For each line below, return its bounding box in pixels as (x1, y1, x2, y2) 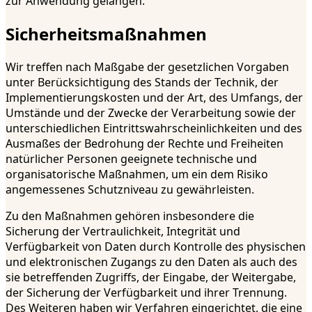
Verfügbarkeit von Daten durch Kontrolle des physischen (6, 239, 306, 255)
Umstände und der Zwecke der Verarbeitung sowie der (6, 105, 296, 121)
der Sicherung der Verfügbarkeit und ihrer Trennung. (6, 285, 287, 301)
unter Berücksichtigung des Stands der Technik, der (6, 75, 279, 91)
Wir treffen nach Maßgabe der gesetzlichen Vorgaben (6, 59, 289, 75)
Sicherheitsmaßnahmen (6, 22, 207, 46)
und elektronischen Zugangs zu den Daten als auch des (6, 254, 297, 270)
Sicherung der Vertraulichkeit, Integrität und (6, 224, 240, 240)
